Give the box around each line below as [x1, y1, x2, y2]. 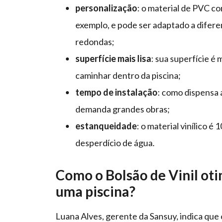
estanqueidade [75, 120, 137, 132]
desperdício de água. [75, 137, 155, 149]
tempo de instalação [75, 87, 158, 98]
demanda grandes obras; [75, 104, 171, 115]
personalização [75, 2, 137, 14]
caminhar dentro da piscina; [75, 70, 181, 81]
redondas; [75, 36, 116, 48]
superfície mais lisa [75, 53, 151, 64]
